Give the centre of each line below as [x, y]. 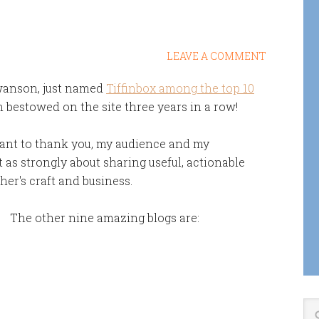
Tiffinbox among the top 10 [180, 88]
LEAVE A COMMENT [216, 56]
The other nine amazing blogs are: [105, 218]
